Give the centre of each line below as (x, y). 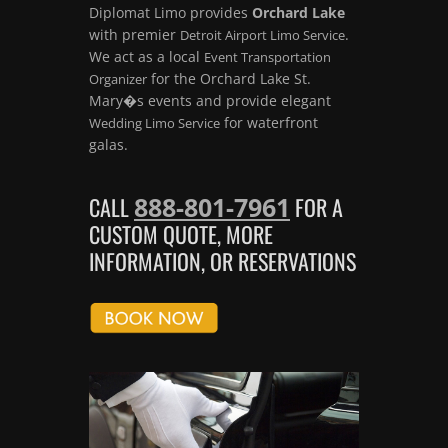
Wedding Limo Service (154, 122)
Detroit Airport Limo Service (262, 34)
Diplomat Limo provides (170, 12)
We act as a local (146, 56)
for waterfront (269, 122)
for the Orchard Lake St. (229, 78)
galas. (108, 144)
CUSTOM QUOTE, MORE (181, 233)
